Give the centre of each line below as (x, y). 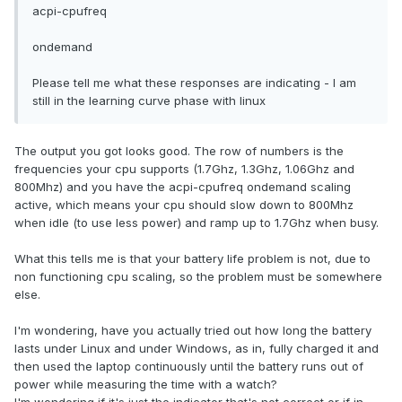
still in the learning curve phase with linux (149, 101)
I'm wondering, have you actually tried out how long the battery (193, 331)
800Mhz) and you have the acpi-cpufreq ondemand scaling (183, 187)
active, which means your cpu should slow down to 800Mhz (184, 205)
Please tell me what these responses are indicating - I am (194, 83)
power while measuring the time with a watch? (146, 385)
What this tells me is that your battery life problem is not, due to (192, 259)
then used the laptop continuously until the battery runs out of (189, 367)
